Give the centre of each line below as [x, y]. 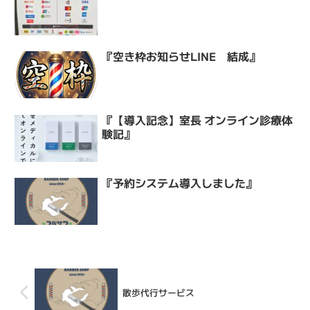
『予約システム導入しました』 [180, 182]
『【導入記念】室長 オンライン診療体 [198, 119]
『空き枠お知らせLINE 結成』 [181, 56]
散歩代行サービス [158, 292]
